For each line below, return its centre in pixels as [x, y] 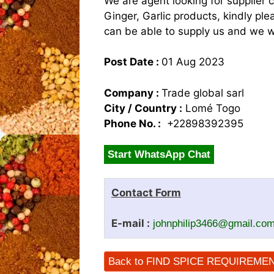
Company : [133, 93]
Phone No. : [132, 123]
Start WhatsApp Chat [159, 154]
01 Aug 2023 [193, 62]
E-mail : [131, 223]
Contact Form [146, 192]
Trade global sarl [203, 93]
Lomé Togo [211, 108]
